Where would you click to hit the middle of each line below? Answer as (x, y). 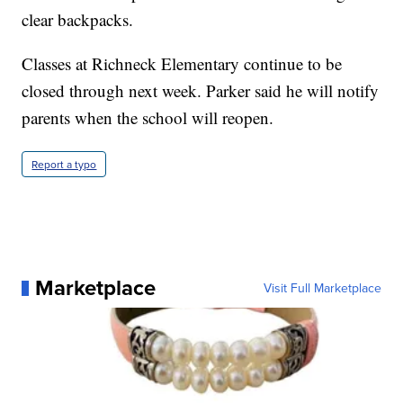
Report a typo (64, 165)
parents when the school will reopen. (148, 118)
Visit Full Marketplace (322, 288)
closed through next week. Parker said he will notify (201, 91)
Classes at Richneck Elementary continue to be (182, 64)
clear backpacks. (78, 20)
